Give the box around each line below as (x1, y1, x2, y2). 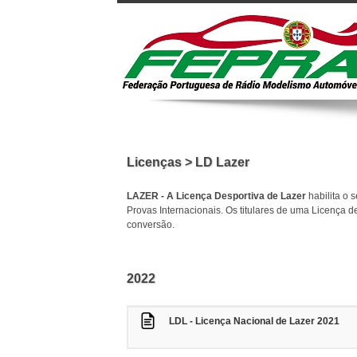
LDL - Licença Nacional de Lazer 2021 (169, 316, 339, 327)
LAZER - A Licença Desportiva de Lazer (127, 190, 306, 202)
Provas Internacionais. (127, 205, 226, 216)
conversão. (127, 219, 175, 230)
